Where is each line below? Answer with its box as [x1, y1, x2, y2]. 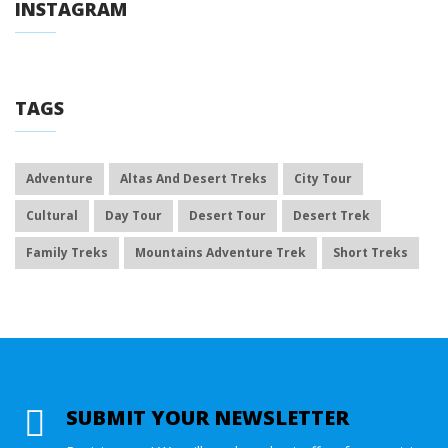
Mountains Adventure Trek [135, 244, 306, 261]
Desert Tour [189, 207, 266, 224]
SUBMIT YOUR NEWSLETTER [66, 404, 349, 431]
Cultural [26, 207, 78, 224]
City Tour [294, 170, 352, 187]
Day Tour [105, 207, 162, 224]
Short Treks [333, 244, 408, 261]
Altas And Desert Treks [120, 170, 267, 187]
